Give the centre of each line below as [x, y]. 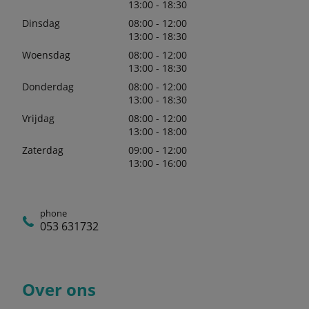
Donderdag [48, 87]
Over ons [59, 289]
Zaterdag [43, 150]
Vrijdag [38, 118]
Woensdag [46, 55]
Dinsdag [41, 23]
